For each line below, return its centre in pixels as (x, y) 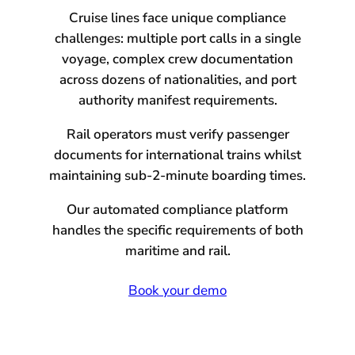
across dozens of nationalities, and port (177, 80)
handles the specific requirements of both (177, 231)
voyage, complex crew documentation (177, 59)
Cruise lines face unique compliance (177, 18)
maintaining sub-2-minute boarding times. (177, 176)
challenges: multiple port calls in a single (177, 39)
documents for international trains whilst (177, 155)
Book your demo (177, 291)
